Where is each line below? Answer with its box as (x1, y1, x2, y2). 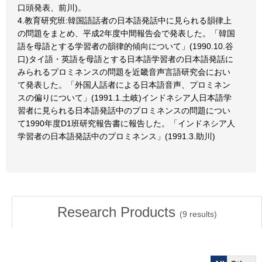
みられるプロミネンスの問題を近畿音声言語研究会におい (18, 67, 230, 77)
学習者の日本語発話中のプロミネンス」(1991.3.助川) (18, 132, 215, 141)
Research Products (57, 204, 180, 220)
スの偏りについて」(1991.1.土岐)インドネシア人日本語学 (18, 93, 232, 102)
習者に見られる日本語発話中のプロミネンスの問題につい (18, 106, 230, 115)
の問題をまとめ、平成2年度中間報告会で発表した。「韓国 (18, 29, 235, 38)
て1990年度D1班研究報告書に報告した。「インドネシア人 (18, 119, 235, 128)
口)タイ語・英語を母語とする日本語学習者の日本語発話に (18, 54, 233, 64)
